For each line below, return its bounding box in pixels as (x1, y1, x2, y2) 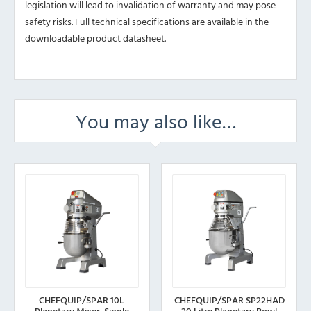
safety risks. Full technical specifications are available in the (25, 14, 269, 29)
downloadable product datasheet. (25, 31, 166, 46)
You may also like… (75, 106, 236, 136)
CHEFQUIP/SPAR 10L (39, 292, 125, 307)
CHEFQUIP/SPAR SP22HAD (174, 292, 285, 307)
